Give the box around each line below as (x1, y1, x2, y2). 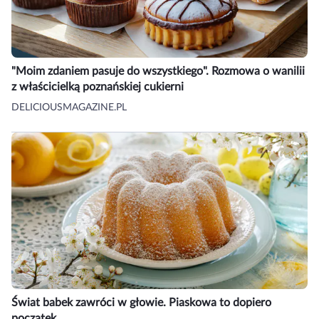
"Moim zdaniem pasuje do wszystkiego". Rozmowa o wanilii (11, 66, 305, 78)
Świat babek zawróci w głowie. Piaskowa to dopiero (11, 297, 271, 309)
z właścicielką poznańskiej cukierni (11, 81, 184, 93)
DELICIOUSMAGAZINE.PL (11, 103, 127, 113)
